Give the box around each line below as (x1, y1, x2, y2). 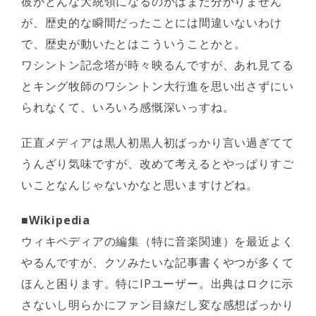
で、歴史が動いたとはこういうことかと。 (21, 36, 247, 51)
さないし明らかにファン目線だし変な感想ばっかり (21, 297, 294, 312)
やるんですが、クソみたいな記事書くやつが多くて (21, 255, 294, 270)
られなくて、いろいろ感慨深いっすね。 (21, 99, 235, 115)
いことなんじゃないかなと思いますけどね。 (21, 177, 259, 193)
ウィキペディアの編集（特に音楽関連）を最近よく (21, 233, 294, 249)
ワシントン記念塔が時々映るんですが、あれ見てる (21, 57, 294, 73)
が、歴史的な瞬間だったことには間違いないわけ (21, 15, 282, 30)
